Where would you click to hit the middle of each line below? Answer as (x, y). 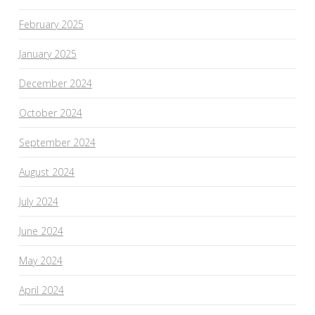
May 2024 (40, 260)
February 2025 (51, 24)
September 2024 (57, 142)
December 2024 (55, 83)
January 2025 (47, 53)
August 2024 (46, 172)
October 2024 (50, 112)
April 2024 (41, 290)
